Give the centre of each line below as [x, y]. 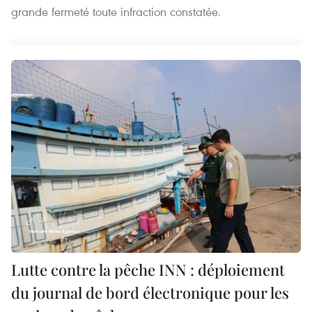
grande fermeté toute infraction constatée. [116, 12]
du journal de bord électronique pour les [150, 293]
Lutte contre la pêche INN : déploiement [148, 270]
